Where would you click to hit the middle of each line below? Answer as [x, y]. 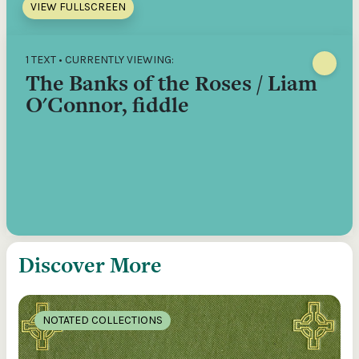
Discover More [90, 265]
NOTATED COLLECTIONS [103, 320]
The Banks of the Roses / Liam [171, 83]
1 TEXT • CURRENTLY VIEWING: [100, 60]
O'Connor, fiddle [107, 105]
